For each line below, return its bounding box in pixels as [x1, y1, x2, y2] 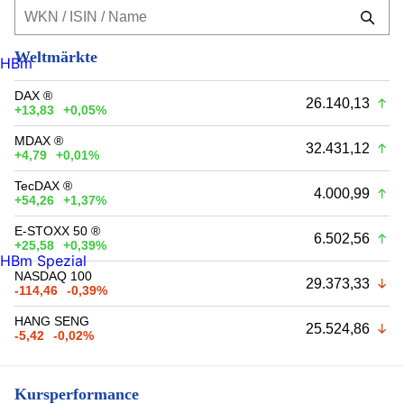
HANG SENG [14, 313, 89, 328]
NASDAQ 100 [14, 268, 92, 283]
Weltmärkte [14, 47, 97, 66]
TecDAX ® [14, 178, 72, 193]
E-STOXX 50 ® [14, 223, 100, 238]
